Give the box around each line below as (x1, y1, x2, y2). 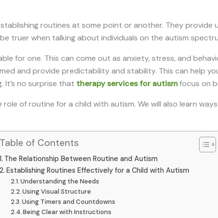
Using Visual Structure (22, 187, 91, 196)
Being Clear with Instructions (23, 207, 112, 216)
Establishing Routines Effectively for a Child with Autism (6, 165, 189, 175)
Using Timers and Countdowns (22, 197, 116, 206)
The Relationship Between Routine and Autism (4, 154, 158, 163)
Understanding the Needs (20, 177, 100, 185)
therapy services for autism (76, 78, 178, 89)
